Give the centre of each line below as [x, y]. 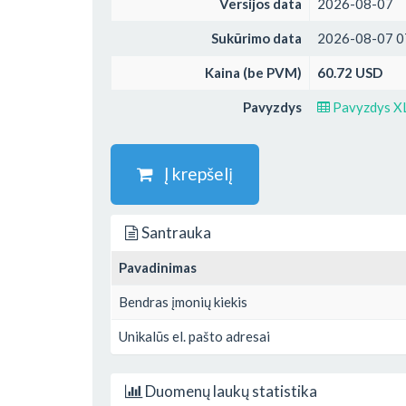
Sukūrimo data [256, 38]
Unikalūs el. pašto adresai [194, 336]
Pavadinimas [158, 267]
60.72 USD [350, 72]
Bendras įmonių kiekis [183, 301]
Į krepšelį [193, 174]
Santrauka [175, 232]
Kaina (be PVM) [253, 72]
